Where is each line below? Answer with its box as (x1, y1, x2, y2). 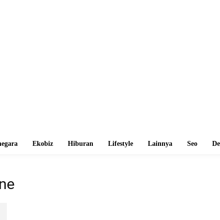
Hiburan (68, 140, 93, 147)
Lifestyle (108, 140, 133, 147)
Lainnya (148, 140, 172, 147)
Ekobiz (32, 140, 53, 147)
